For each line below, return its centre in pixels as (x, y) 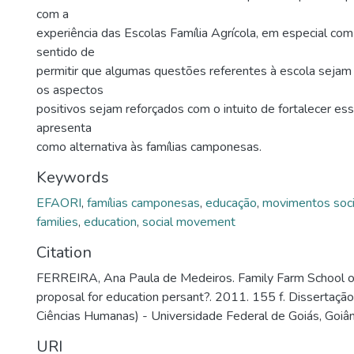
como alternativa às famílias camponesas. (149, 147)
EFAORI (59, 203)
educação (231, 203)
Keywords (73, 177)
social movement (189, 222)
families (57, 222)
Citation (64, 252)
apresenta (64, 128)
